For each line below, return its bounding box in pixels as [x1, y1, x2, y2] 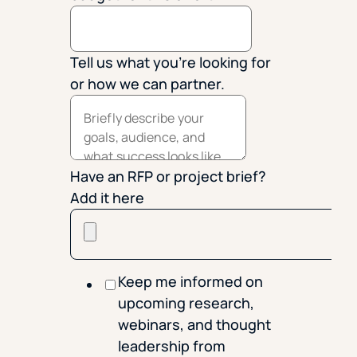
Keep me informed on [118, 271, 263, 291]
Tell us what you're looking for [70, 52, 271, 72]
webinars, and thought [118, 314, 271, 334]
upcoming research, [118, 292, 254, 312]
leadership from [118, 335, 226, 355]
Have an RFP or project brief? [70, 166, 266, 186]
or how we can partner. [70, 73, 225, 93]
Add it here [70, 187, 144, 207]
